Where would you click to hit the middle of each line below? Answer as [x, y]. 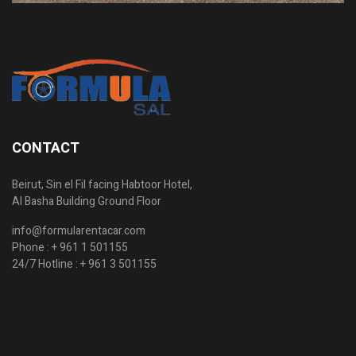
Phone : [32, 247]
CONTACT [46, 148]
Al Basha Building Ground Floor [87, 201]
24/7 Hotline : [46, 264]
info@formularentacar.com [79, 230]
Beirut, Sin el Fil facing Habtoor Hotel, [102, 184]
